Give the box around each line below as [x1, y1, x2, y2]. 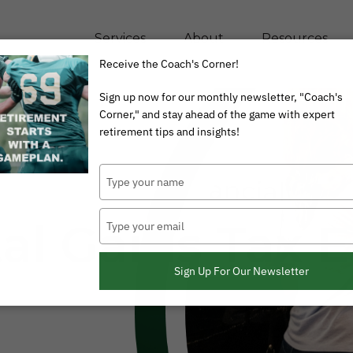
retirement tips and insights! [99, 124, 240, 139]
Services [95, 31, 147, 46]
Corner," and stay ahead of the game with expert [99, 107, 335, 121]
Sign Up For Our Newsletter [173, 264, 309, 278]
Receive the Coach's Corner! [99, 57, 239, 71]
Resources [262, 31, 329, 46]
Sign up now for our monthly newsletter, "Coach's [99, 90, 343, 104]
